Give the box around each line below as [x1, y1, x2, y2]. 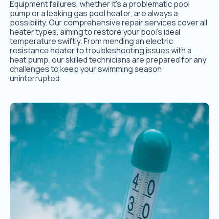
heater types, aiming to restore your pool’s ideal [10, 26, 180, 38]
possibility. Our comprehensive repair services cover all [10, 17, 207, 28]
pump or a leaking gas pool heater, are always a [10, 8, 178, 19]
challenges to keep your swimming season [10, 64, 162, 75]
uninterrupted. [10, 73, 62, 84]
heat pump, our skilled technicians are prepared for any [10, 54, 206, 66]
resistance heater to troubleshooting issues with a [10, 45, 192, 56]
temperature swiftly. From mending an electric [10, 36, 173, 47]
